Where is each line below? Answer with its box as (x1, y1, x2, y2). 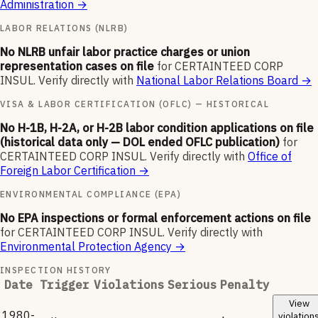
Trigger (39, 278, 89, 292)
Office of (248, 149, 292, 164)
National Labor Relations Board (136, 73, 298, 88)
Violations (94, 278, 165, 292)
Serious (168, 278, 217, 292)
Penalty (220, 278, 270, 292)
